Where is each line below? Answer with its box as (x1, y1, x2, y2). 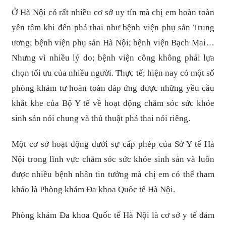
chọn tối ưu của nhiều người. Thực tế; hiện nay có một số (12, 68, 214, 78)
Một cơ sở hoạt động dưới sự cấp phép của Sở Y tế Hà (12, 139, 214, 149)
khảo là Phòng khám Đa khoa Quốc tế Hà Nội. (12, 184, 176, 194)
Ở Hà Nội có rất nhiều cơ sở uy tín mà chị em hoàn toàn (12, 7, 214, 17)
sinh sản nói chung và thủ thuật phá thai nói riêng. (12, 113, 191, 123)
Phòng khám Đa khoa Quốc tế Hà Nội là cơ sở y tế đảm (12, 210, 214, 220)
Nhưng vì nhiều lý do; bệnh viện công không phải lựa (12, 52, 214, 63)
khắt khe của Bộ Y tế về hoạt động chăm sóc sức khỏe (12, 98, 214, 108)
